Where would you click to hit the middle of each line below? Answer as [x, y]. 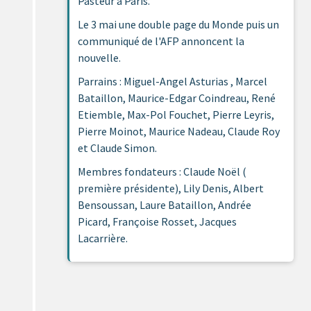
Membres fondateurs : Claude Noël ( [162, 171]
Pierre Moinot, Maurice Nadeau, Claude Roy [179, 131]
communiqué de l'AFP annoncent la [161, 41]
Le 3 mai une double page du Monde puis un [178, 24]
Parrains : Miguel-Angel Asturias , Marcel [173, 81]
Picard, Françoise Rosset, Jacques [157, 221]
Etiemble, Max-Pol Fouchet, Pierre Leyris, [176, 114]
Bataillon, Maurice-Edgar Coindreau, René [177, 98]
